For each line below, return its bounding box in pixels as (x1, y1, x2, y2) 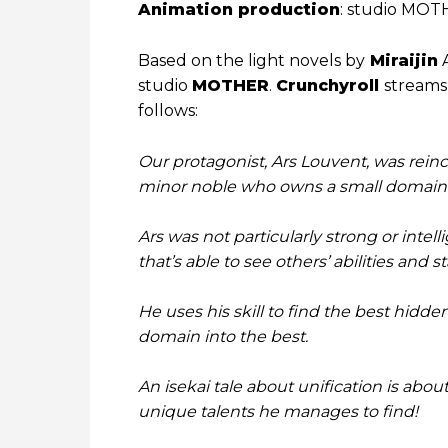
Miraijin (365, 51, 438, 70)
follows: (138, 101, 198, 120)
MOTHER (192, 76, 269, 95)
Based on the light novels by (138, 51, 365, 70)
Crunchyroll (276, 76, 384, 95)
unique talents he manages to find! (138, 402, 418, 421)
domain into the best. (138, 327, 308, 346)
